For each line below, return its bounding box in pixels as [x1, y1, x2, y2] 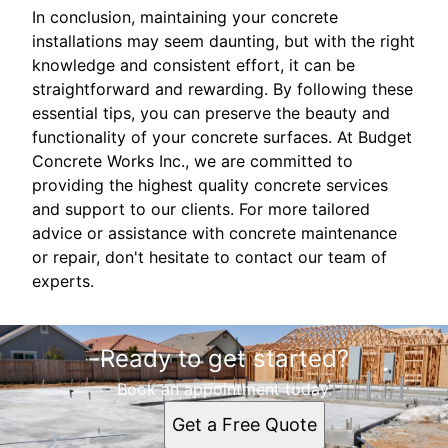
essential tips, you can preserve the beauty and [32, 103, 390, 124]
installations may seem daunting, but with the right [32, 31, 415, 52]
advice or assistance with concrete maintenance [32, 223, 397, 244]
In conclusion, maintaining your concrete [32, 7, 338, 28]
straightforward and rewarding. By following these [32, 79, 413, 100]
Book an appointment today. [116, 379, 332, 400]
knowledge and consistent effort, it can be [32, 55, 355, 76]
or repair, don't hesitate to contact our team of [32, 247, 387, 268]
